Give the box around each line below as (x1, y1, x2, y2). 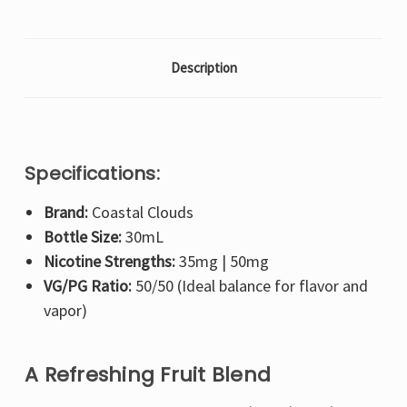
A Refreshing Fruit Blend (25, 361, 271, 390)
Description (170, 59, 237, 77)
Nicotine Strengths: (43, 251, 175, 273)
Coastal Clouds (87, 202, 194, 223)
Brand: (43, 202, 88, 223)
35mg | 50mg (174, 251, 269, 273)
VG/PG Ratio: (43, 275, 132, 297)
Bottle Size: (43, 226, 122, 248)
